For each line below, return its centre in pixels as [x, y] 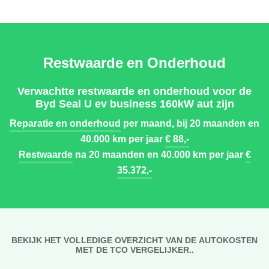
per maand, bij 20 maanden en [190, 123]
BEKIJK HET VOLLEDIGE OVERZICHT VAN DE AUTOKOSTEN [134, 240]
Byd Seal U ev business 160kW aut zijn [134, 103]
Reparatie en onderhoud [65, 123]
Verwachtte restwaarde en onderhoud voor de [134, 91]
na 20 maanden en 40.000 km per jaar [159, 154]
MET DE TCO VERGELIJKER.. [134, 249]
